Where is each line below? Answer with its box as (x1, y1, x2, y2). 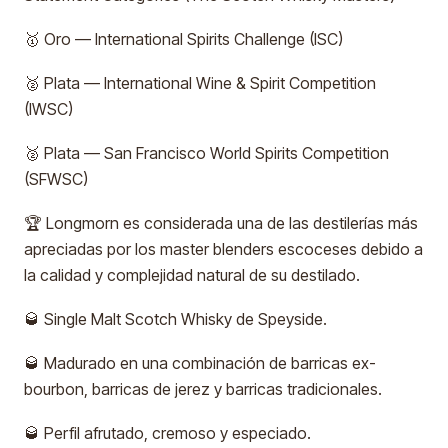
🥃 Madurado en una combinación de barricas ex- (24, 353, 376, 373)
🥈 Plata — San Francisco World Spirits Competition (24, 143, 389, 163)
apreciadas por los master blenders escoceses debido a (24, 239, 423, 259)
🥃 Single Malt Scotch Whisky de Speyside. (24, 309, 327, 329)
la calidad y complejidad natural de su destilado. (24, 265, 360, 285)
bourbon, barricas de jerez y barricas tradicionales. (24, 379, 382, 399)
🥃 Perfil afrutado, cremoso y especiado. (24, 423, 311, 443)
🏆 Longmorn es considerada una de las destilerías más (24, 213, 418, 233)
